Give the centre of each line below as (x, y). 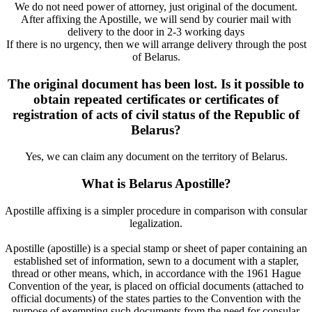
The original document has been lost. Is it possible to (156, 84)
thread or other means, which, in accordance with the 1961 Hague (156, 273)
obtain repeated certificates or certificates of (156, 99)
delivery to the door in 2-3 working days (156, 32)
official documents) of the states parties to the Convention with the (156, 298)
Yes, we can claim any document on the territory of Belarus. (156, 157)
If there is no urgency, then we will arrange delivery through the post (156, 44)
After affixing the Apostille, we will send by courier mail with (156, 19)
